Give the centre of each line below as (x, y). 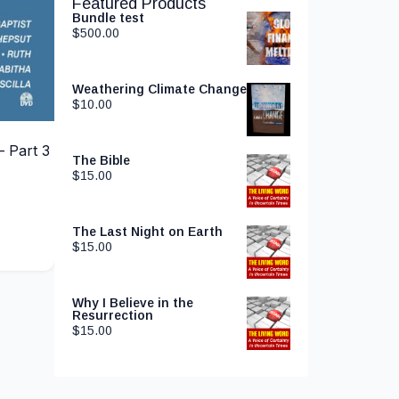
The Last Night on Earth (147, 232)
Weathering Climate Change (159, 89)
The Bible (101, 160)
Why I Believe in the (133, 303)
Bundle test (108, 18)
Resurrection (113, 315)
